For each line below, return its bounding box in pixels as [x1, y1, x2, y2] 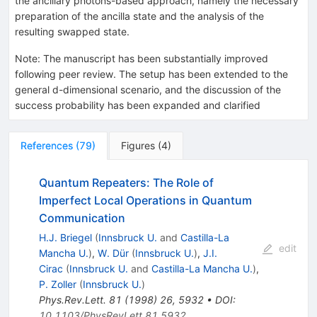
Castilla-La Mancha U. [151, 262, 253, 275]
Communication [38, 210, 125, 225]
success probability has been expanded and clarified [15, 98, 260, 111]
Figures [121, 139, 155, 151]
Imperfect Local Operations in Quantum [38, 192, 252, 207]
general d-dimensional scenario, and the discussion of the [15, 83, 281, 96]
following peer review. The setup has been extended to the [15, 67, 288, 80]
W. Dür [97, 246, 129, 259]
